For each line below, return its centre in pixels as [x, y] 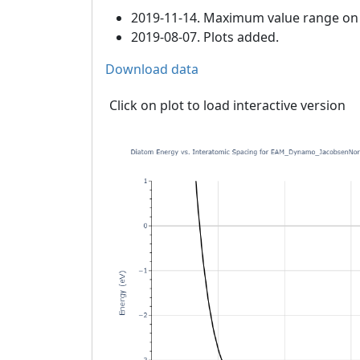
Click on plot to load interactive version [227, 105]
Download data [152, 69]
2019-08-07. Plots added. [205, 37]
